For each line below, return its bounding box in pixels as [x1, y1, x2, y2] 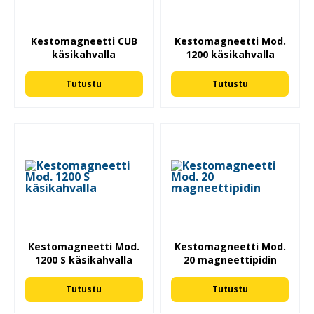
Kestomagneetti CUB [30, 34, 137, 48]
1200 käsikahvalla [185, 47, 275, 61]
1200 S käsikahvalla [35, 253, 133, 267]
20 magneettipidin [183, 253, 277, 267]
